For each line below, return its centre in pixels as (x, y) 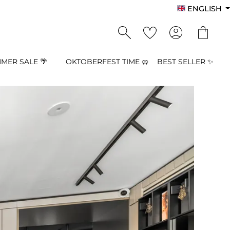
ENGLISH (204, 9)
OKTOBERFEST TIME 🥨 (107, 62)
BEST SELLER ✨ (185, 62)
